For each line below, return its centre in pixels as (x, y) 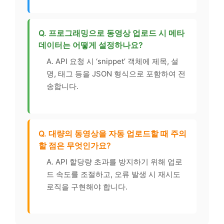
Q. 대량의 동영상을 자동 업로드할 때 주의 (112, 133)
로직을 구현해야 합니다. (87, 186)
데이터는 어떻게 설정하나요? (91, 45)
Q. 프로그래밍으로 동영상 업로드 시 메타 (111, 33)
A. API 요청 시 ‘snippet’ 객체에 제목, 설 (112, 61)
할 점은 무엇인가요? (75, 145)
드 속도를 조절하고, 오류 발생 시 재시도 (113, 174)
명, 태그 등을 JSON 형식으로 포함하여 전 (116, 74)
